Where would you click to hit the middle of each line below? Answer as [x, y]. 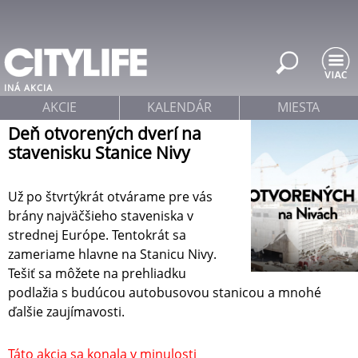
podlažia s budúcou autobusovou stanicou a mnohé [165, 293]
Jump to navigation [179, 11]
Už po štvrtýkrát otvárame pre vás [110, 197]
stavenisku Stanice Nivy [99, 153]
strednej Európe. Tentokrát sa [97, 235]
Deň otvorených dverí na [105, 133]
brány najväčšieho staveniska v [101, 216]
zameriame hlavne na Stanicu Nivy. [112, 255]
